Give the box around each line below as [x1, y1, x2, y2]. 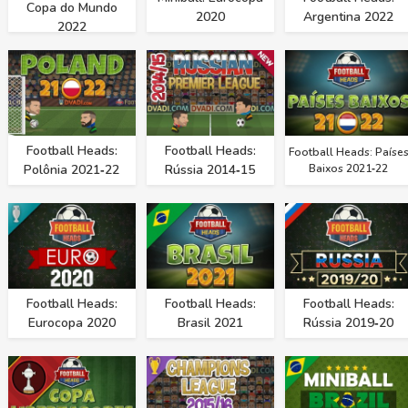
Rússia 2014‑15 [165, 161, 255, 179]
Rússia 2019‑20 [303, 314, 393, 332]
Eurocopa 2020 [27, 314, 116, 332]
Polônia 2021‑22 [24, 161, 119, 179]
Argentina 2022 [303, 8, 393, 26]
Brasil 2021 [177, 314, 243, 332]
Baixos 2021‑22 [309, 161, 388, 177]
